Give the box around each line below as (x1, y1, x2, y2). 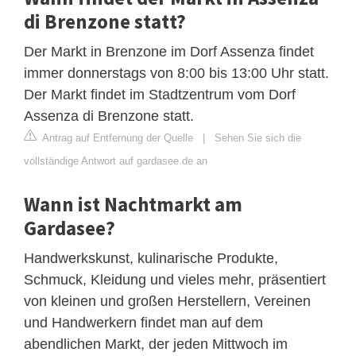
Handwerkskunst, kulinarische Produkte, (24, 250, 278, 266)
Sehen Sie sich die (215, 131, 301, 144)
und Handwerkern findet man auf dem (24, 314, 263, 331)
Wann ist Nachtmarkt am (24, 191, 242, 217)
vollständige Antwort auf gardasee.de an (24, 154, 207, 167)
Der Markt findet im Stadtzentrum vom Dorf (24, 86, 296, 103)
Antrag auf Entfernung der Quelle (40, 131, 193, 144)
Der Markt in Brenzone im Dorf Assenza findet (24, 43, 314, 60)
